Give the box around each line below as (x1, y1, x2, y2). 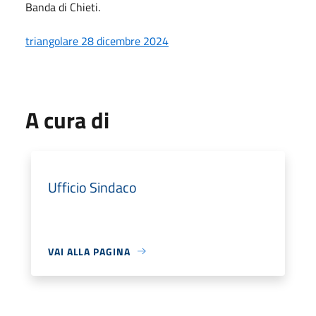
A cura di (25, 102, 109, 137)
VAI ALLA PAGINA (48, 243, 130, 259)
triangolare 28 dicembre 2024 (25, 32, 169, 49)
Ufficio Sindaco (48, 176, 137, 198)
